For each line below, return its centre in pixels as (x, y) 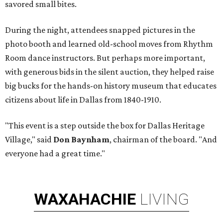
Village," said (29, 140)
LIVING (165, 199)
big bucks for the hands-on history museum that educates (111, 86)
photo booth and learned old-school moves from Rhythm (109, 44)
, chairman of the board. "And (163, 140)
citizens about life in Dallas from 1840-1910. (83, 100)
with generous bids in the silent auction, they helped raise (110, 72)
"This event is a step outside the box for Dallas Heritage (105, 126)
